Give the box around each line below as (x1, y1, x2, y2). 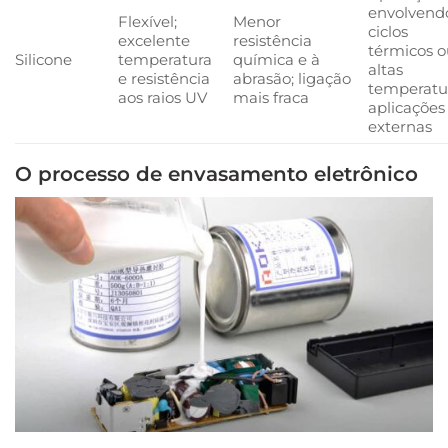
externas (367, 116, 432, 136)
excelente (117, 30, 190, 50)
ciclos (367, 21, 408, 41)
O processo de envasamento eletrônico (15, 160, 418, 186)
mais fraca (232, 87, 309, 107)
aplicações (367, 97, 445, 117)
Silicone (15, 49, 72, 69)
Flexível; (117, 11, 177, 31)
